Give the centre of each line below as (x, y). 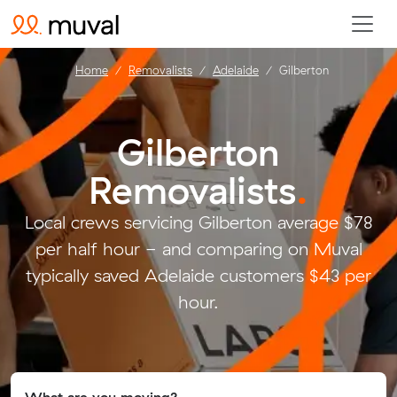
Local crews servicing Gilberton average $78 (198, 222)
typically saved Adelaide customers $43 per (198, 275)
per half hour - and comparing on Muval (198, 249)
